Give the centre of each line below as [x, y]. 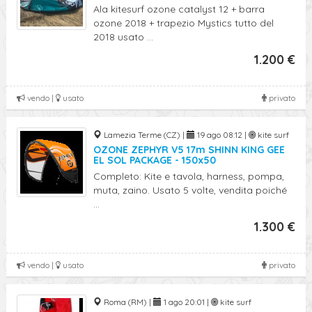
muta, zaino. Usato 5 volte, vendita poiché [190, 190]
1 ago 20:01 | [186, 302]
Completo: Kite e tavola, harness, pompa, [189, 176]
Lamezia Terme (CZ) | [144, 135]
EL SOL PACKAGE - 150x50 [155, 160]
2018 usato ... [123, 37]
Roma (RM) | [127, 302]
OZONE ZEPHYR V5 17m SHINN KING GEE [189, 150]
